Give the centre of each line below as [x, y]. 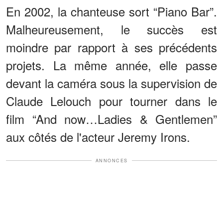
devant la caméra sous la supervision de [111, 83]
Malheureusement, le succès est [111, 29]
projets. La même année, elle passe [111, 65]
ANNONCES [111, 160]
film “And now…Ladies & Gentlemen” [111, 118]
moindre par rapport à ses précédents [111, 47]
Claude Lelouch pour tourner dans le [111, 101]
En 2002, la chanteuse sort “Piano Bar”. [111, 11]
